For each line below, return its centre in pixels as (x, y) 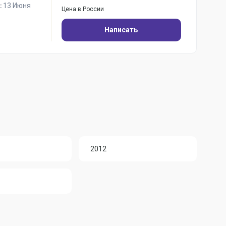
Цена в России (82, 9)
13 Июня (17, 6)
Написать (121, 30)
